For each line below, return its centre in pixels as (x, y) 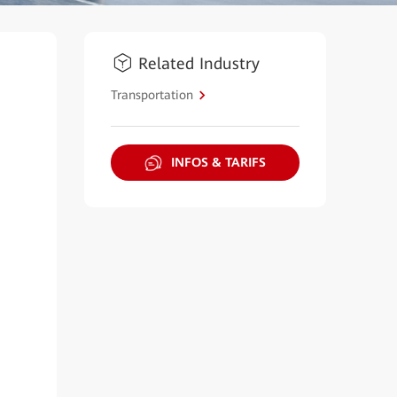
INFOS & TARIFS (218, 162)
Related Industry (198, 63)
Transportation (152, 94)
